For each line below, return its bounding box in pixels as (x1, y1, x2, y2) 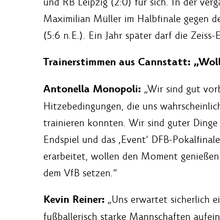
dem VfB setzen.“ (43, 166, 117, 179)
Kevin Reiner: (43, 192, 105, 207)
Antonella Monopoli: (43, 82, 141, 96)
